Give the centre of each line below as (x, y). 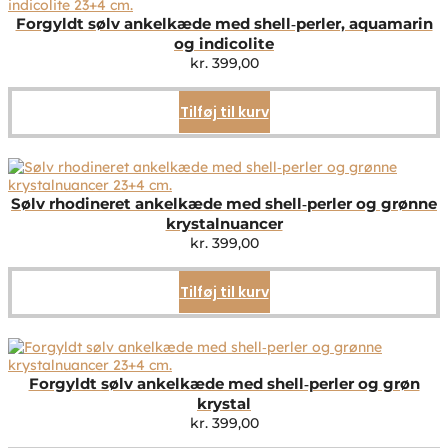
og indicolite (224, 44)
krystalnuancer (224, 224)
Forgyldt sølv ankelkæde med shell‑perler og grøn (224, 384)
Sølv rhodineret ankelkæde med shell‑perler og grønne (224, 204)
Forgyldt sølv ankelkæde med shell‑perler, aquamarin (224, 24)
